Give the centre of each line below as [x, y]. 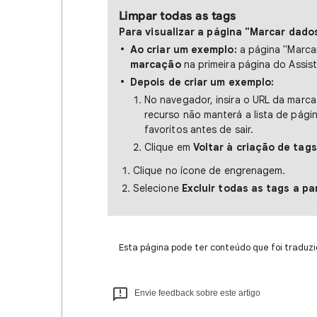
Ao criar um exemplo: [184, 50]
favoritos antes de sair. [199, 129]
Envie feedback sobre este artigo [197, 293]
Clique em [169, 147]
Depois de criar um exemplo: [202, 82]
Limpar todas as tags [178, 16]
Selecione [157, 188]
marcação [156, 64]
